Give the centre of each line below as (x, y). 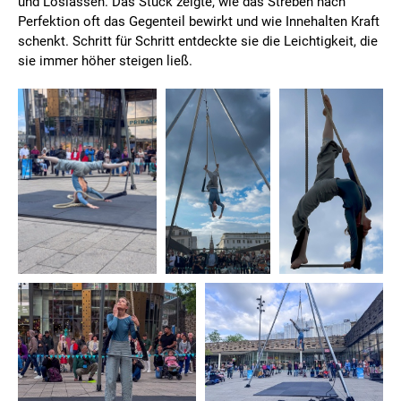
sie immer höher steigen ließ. (105, 61)
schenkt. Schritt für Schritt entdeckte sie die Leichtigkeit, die (198, 42)
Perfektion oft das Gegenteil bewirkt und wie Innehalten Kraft (199, 22)
